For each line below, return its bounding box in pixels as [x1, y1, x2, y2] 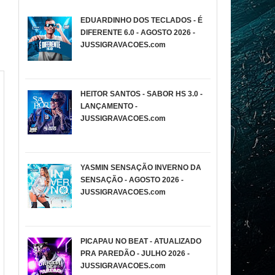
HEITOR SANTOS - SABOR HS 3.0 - [80, 90, 203, 98]
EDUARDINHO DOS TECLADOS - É [80, 16, 203, 25]
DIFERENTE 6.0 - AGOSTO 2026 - [80, 28, 196, 37]
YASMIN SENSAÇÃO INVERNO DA [80, 163, 202, 172]
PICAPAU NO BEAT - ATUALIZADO [80, 237, 202, 246]
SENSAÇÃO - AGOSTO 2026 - [80, 176, 184, 184]
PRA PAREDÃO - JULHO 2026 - [80, 249, 190, 258]
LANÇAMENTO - [80, 102, 138, 110]
